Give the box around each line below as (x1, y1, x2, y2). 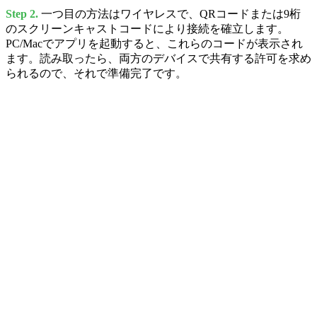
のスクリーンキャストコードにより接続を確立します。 (6, 23, 289, 35)
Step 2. (6, 8, 38, 21)
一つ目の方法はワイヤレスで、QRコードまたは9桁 (38, 8, 301, 21)
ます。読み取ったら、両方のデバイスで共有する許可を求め (6, 52, 311, 65)
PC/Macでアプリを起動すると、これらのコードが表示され (6, 38, 303, 50)
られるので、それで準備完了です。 (6, 67, 187, 80)
